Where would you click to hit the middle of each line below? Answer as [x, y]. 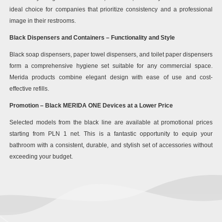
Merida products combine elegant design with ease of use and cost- [111, 77]
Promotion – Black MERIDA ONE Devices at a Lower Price [91, 105]
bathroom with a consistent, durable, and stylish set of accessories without [111, 145]
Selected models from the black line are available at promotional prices [111, 122]
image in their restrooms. [43, 21]
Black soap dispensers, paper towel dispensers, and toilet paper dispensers [111, 54]
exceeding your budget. [41, 156]
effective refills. [29, 88]
